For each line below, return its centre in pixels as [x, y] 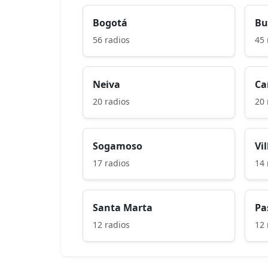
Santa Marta [123, 207]
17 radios [111, 163]
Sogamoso [118, 146]
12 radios [111, 224]
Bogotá [110, 22]
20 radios [111, 101]
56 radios [111, 39]
